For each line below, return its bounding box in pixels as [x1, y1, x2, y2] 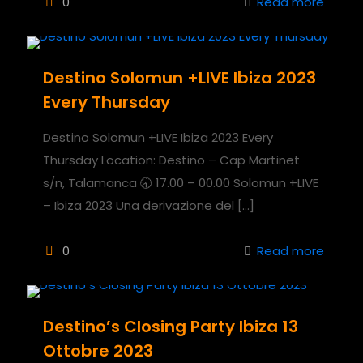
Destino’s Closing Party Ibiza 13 [43, 314, 298, 338]
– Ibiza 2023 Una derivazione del [43, 196, 234, 214]
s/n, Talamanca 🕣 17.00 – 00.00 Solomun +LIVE [43, 173, 318, 191]
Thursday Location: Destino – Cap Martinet [43, 151, 300, 169]
